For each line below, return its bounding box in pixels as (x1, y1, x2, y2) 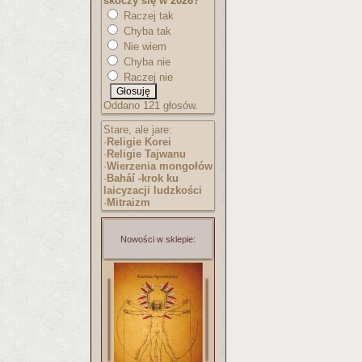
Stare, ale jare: (103, 124, 172, 136)
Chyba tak (120, 25, 171, 37)
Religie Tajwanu (107, 148, 186, 160)
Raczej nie (120, 71, 173, 83)
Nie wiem (120, 40, 166, 53)
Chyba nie (120, 56, 170, 68)
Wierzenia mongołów (107, 160, 213, 172)
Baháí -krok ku (107, 172, 179, 184)
